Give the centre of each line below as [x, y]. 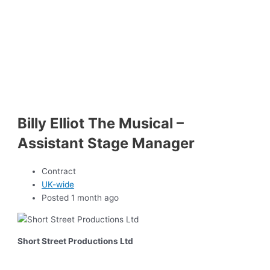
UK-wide [58, 185]
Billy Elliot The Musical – [101, 123]
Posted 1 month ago [80, 198]
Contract [59, 171]
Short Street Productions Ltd [76, 241]
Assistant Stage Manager [106, 143]
